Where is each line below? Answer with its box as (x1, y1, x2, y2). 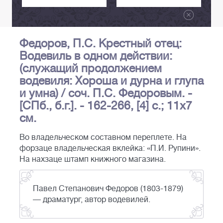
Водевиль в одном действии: (19, 49, 172, 63)
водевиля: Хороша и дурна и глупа (19, 74, 204, 88)
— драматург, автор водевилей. (33, 195, 150, 205)
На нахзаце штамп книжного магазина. (19, 155, 166, 164)
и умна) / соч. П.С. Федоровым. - (19, 87, 192, 100)
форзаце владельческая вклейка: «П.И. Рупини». (19, 144, 201, 153)
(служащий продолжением (19, 62, 162, 75)
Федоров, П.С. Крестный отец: (19, 37, 182, 50)
